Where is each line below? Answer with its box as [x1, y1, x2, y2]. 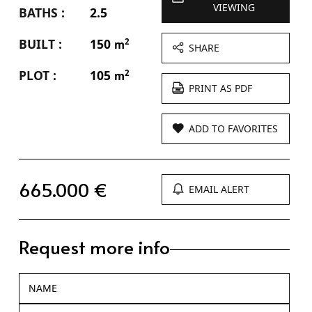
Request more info [18, 233, 170, 259]
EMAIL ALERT [189, 182, 250, 196]
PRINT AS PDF [189, 81, 253, 95]
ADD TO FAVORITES [189, 121, 279, 135]
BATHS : [18, 3, 65, 21]
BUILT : [18, 35, 62, 52]
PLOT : [18, 66, 56, 84]
